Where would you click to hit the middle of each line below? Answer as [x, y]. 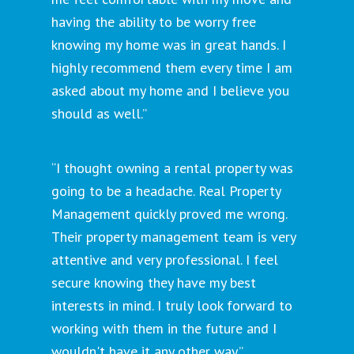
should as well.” [99, 113]
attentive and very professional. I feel [165, 259]
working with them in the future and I [164, 328]
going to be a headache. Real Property [166, 190]
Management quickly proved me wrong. [169, 213]
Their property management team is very [173, 236]
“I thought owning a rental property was [172, 168]
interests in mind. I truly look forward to [172, 305]
